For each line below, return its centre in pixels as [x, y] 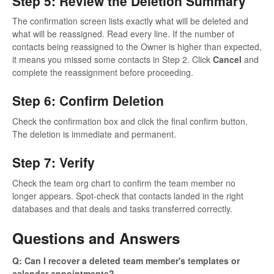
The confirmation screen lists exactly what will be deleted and [130, 21]
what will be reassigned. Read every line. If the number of [123, 34]
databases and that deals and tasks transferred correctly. [122, 208]
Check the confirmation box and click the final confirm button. [130, 121]
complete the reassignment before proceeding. [103, 72]
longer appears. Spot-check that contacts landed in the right [128, 195]
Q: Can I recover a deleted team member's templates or [126, 261]
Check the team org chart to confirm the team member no [124, 183]
